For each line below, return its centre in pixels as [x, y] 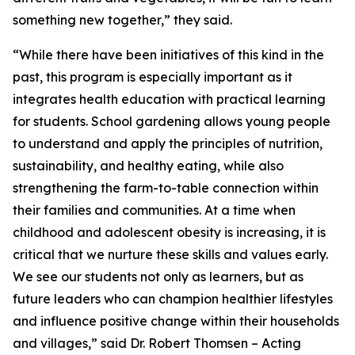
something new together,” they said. [122, 20]
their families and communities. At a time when [154, 210]
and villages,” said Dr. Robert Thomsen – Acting [157, 343]
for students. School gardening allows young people [172, 121]
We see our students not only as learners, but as [158, 277]
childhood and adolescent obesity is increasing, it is [169, 232]
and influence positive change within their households [176, 321]
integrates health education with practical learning [169, 99]
